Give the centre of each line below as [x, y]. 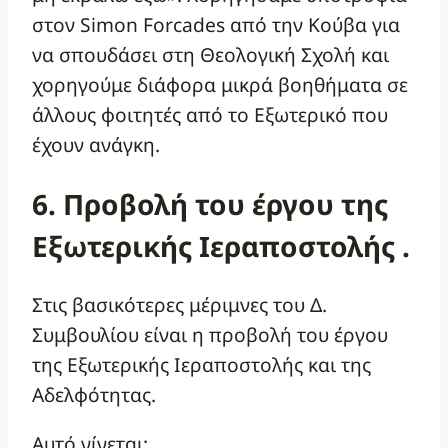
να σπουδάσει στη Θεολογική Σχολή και [210, 54]
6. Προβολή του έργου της [210, 203]
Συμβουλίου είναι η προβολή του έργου [210, 335]
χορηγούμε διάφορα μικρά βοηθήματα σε [220, 84]
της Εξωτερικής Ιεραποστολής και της [201, 365]
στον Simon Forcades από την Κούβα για [216, 24]
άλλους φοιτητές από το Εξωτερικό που [210, 114]
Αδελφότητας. [94, 395]
